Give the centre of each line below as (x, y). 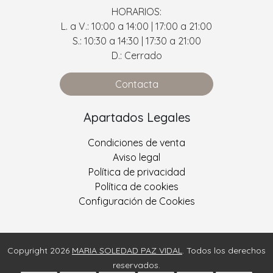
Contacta (136, 84)
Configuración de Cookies (136, 201)
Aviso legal (136, 157)
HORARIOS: (136, 11)
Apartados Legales (136, 117)
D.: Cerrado (136, 55)
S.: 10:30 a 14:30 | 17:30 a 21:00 (136, 41)
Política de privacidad (136, 172)
